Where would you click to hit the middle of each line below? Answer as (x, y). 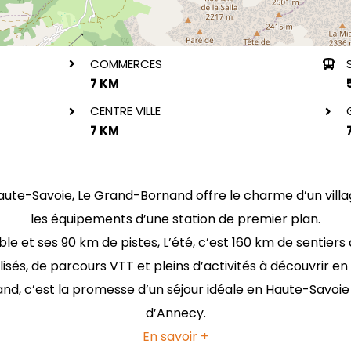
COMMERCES (127, 63)
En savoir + (175, 336)
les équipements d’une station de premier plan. (175, 219)
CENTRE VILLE (126, 111)
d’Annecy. (175, 313)
